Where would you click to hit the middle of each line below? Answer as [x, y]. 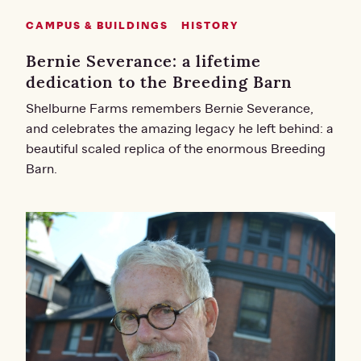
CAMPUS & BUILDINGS [97, 27]
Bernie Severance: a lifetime [143, 61]
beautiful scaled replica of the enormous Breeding [176, 149]
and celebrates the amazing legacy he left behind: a [180, 129]
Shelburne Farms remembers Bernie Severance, [170, 109]
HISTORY [210, 27]
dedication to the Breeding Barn [159, 82]
